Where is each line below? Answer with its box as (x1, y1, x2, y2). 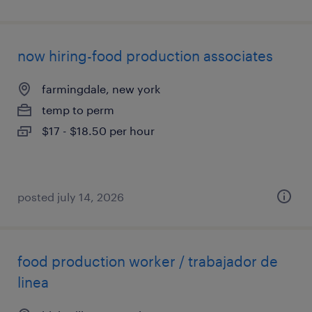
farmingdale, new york (42, 82, 160, 95)
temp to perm (42, 103, 114, 116)
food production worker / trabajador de (17, 253, 278, 270)
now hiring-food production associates (17, 47, 273, 64)
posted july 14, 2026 (17, 190, 124, 203)
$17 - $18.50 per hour (42, 124, 155, 137)
